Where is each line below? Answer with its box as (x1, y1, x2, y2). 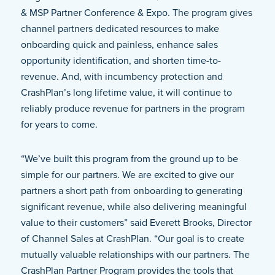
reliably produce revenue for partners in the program (20, 101, 245, 116)
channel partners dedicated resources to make (20, 21, 219, 36)
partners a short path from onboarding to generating (20, 184, 242, 198)
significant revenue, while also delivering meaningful (20, 199, 247, 214)
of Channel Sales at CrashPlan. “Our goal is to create (20, 231, 244, 246)
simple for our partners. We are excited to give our (20, 168, 234, 182)
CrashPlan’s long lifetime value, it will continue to (20, 85, 232, 100)
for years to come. (20, 117, 98, 132)
